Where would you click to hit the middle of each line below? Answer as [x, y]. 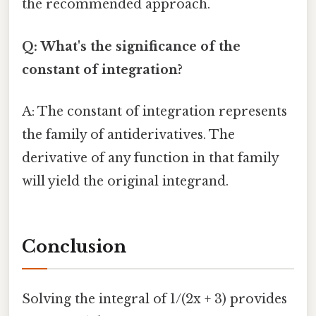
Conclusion [74, 246]
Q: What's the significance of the [131, 46]
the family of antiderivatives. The [128, 134]
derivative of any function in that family [150, 158]
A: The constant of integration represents [154, 111]
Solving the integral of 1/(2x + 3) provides [154, 299]
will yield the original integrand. [125, 181]
